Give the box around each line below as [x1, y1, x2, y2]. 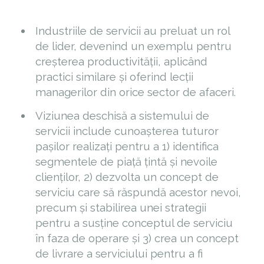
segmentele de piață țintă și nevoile [35, 154, 217, 168]
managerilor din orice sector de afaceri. [35, 85, 236, 98]
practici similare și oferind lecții [35, 70, 193, 83]
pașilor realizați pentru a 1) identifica [35, 139, 219, 153]
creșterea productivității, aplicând [35, 54, 207, 68]
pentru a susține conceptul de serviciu [35, 216, 233, 229]
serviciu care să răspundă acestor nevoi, [35, 185, 241, 199]
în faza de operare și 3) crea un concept [35, 231, 239, 245]
